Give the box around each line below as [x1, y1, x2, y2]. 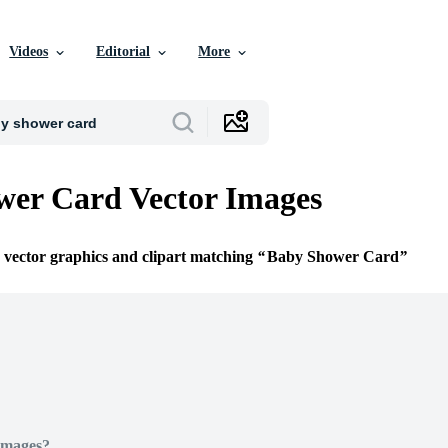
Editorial [96, 44, 151, 59]
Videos [9, 44, 49, 59]
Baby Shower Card [267, 248, 399, 266]
